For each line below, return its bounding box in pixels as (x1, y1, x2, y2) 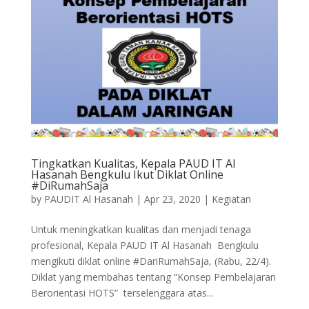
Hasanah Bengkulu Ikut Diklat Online (30, 167, 223, 183)
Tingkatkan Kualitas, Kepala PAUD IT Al (30, 156, 235, 172)
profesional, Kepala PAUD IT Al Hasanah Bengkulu (30, 239, 259, 252)
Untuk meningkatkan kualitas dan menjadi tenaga (30, 223, 251, 237)
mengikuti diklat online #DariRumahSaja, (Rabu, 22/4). (30, 255, 271, 268)
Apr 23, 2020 (143, 192, 201, 206)
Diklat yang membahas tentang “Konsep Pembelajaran (30, 270, 276, 284)
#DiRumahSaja (30, 178, 108, 194)
